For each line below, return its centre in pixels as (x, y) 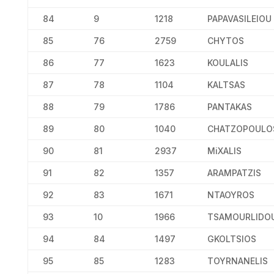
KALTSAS (226, 85)
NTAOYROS (231, 195)
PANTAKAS (229, 107)
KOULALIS (228, 63)
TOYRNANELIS (237, 261)
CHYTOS (225, 41)
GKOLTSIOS (231, 239)
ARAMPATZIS (234, 173)
